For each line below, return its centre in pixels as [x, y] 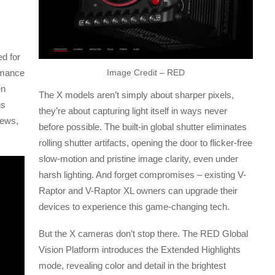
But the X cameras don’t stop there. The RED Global [144, 234]
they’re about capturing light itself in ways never [133, 111]
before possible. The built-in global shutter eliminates [143, 127]
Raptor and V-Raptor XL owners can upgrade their [138, 191]
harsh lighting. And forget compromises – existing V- [143, 175]
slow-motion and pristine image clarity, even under [139, 159]
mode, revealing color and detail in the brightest [133, 266]
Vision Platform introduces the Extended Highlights [140, 250]
